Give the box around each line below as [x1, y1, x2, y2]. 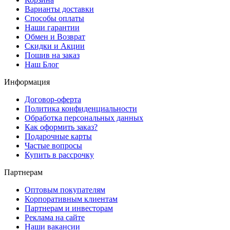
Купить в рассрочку [25, 150, 94, 159]
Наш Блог [25, 60, 59, 69]
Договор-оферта [25, 94, 81, 104]
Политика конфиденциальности [25, 104, 137, 113]
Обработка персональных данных [25, 113, 143, 122]
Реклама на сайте [25, 213, 85, 222]
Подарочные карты [25, 131, 92, 141]
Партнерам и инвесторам [25, 203, 113, 213]
